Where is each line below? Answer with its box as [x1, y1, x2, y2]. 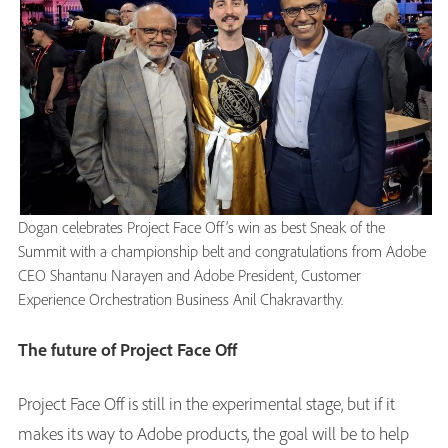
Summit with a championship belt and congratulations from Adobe [18, 241, 426, 262]
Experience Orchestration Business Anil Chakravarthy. [18, 289, 343, 310]
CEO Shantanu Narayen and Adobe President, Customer [18, 265, 361, 286]
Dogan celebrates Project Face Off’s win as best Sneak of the [18, 217, 385, 238]
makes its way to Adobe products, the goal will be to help [18, 422, 409, 446]
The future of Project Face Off [18, 338, 237, 362]
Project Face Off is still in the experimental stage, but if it [18, 392, 395, 416]
